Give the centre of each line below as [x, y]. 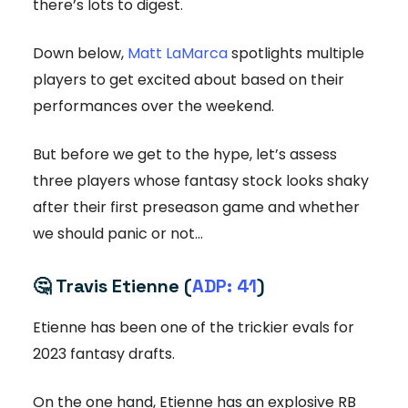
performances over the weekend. [153, 106]
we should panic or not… [118, 233]
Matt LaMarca [178, 53]
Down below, [80, 53]
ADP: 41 [224, 286]
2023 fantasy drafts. [104, 353]
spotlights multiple [296, 53]
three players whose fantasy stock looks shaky [201, 180]
